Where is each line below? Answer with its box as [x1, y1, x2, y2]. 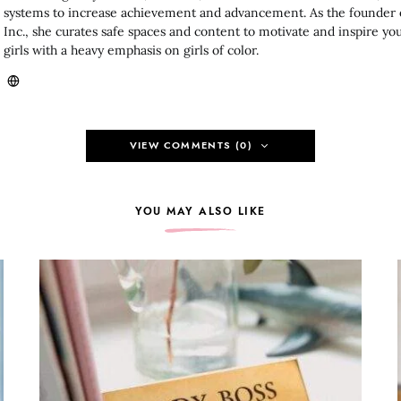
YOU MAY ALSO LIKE [135, 204, 266, 219]
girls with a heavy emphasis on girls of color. [4, 42, 259, 59]
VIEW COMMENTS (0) [129, 139, 252, 153]
